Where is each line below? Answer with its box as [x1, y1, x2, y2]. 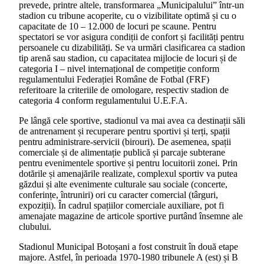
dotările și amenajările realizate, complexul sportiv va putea [19, 168, 237, 179]
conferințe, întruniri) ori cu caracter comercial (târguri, [19, 189, 218, 200]
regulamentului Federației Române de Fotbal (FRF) [19, 74, 209, 84]
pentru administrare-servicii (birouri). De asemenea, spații [19, 136, 231, 147]
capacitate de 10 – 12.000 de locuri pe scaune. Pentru [19, 21, 216, 31]
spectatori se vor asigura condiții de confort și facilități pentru [19, 31, 244, 42]
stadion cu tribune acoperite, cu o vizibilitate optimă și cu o [19, 10, 236, 21]
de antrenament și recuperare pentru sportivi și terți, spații [19, 126, 230, 136]
